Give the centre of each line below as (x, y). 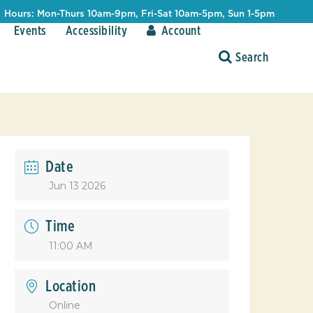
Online (65, 305)
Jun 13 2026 (78, 186)
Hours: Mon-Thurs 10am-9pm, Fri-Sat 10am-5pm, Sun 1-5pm (139, 14)
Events (30, 31)
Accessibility (96, 31)
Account (181, 31)
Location (71, 286)
